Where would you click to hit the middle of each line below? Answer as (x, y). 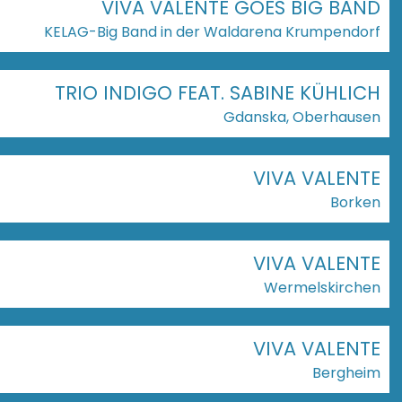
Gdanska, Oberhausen (302, 117)
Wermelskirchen (322, 287)
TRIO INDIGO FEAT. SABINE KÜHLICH (218, 92)
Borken (355, 202)
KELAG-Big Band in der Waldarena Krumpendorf (212, 31)
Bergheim (346, 372)
